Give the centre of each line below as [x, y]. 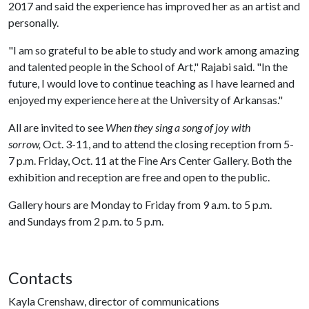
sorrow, [26, 144]
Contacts [40, 278]
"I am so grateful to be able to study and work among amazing [154, 50]
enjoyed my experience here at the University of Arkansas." [146, 100]
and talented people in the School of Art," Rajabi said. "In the [148, 67]
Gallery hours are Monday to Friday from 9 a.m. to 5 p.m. [140, 205]
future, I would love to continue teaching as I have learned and [151, 83]
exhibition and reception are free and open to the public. [139, 177]
